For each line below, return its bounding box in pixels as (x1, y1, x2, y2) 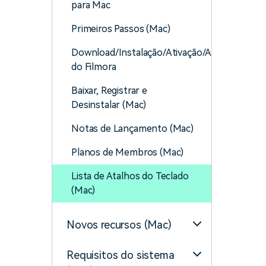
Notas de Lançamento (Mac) (71, 123, 194, 134)
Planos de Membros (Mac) (71, 147, 184, 158)
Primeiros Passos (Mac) (71, 23, 170, 34)
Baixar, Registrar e (71, 85, 147, 96)
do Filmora (71, 61, 116, 72)
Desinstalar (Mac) (71, 99, 147, 110)
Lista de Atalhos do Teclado (71, 170, 189, 182)
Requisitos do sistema (66, 249, 175, 261)
